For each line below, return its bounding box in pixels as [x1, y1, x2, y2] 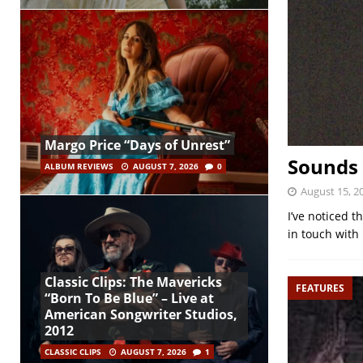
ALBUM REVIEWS [45, 160, 113, 173]
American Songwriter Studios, [45, 305, 237, 324]
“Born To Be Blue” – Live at [45, 289, 214, 308]
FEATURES [295, 280, 344, 295]
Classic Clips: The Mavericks [45, 273, 222, 292]
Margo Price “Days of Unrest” [45, 136, 230, 155]
